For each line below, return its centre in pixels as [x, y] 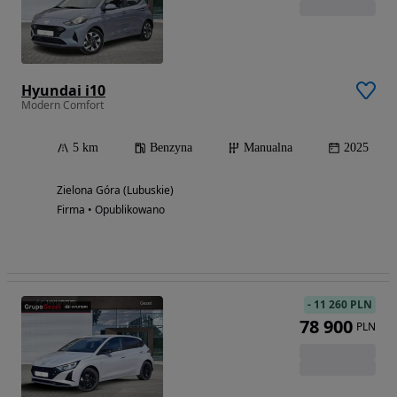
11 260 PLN [343, 305]
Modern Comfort [62, 105]
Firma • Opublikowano [111, 210]
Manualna [268, 148]
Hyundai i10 [63, 91]
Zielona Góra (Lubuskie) [115, 191]
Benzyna [171, 148]
